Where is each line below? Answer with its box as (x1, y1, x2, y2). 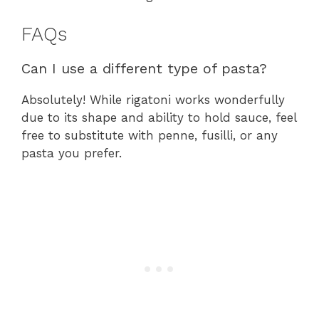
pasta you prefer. (21, 145, 122, 160)
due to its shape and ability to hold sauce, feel (21, 110, 296, 125)
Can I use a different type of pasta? (21, 59, 267, 77)
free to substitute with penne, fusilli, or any (21, 127, 278, 142)
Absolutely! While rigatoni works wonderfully (21, 92, 285, 107)
